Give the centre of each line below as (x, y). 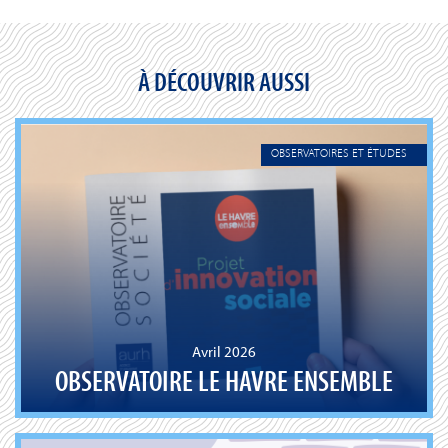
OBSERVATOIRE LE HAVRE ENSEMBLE (224, 380)
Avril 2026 (224, 352)
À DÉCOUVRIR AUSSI (224, 81)
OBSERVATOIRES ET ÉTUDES (339, 153)
